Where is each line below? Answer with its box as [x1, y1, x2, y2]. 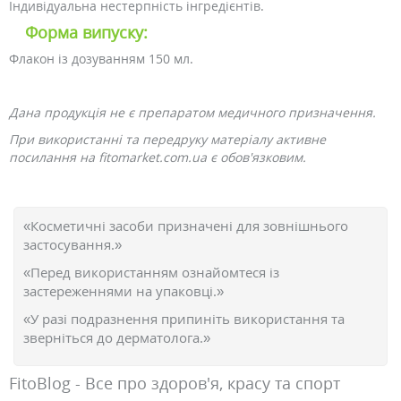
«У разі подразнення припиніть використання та [23, 310, 345, 328]
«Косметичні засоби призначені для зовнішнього [23, 217, 348, 235]
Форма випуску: [25, 21, 148, 43]
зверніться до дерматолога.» [23, 328, 210, 346]
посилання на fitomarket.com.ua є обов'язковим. [9, 149, 306, 166]
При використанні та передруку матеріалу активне [9, 131, 326, 148]
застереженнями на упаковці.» [23, 282, 224, 300]
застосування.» [23, 235, 122, 253]
